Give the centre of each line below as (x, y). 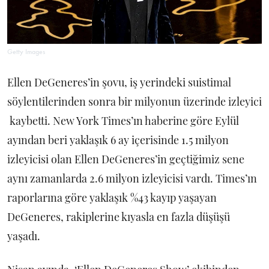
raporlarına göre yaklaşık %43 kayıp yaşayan (112, 197)
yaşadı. (25, 236)
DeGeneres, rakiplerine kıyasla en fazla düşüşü (119, 216)
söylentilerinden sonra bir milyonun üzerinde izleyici (134, 101)
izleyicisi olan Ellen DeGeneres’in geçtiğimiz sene (126, 159)
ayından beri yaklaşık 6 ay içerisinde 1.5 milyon (118, 140)
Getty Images (26, 51)
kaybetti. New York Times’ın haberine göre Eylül (123, 120)
